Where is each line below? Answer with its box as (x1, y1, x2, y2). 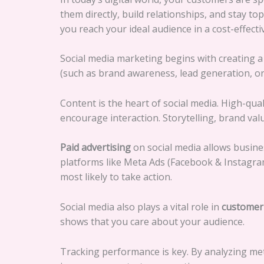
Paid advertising (60, 141, 131, 154)
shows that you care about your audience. (60, 214, 245, 228)
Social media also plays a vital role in (60, 200, 222, 213)
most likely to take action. (60, 170, 172, 184)
